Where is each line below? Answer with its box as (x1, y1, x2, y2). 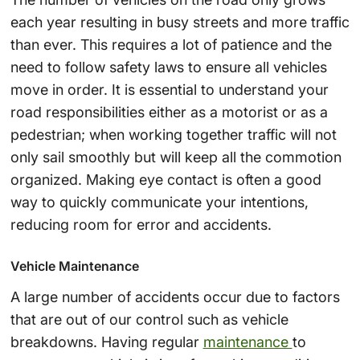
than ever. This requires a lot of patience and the (10, 35, 332, 53)
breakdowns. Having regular (10, 333, 203, 350)
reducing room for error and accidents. (10, 215, 272, 233)
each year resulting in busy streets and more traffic (10, 13, 350, 31)
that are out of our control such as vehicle (10, 310, 288, 328)
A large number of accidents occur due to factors (10, 288, 340, 305)
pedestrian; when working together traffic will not (10, 125, 337, 143)
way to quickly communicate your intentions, (10, 193, 309, 211)
